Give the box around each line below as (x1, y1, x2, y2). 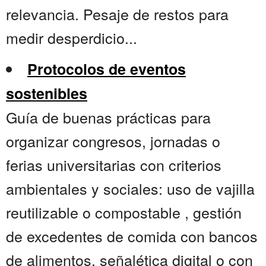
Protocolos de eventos (27, 58, 186, 80)
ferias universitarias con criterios (6, 154, 221, 176)
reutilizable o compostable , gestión (6, 201, 242, 223)
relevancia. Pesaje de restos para (6, 3, 229, 25)
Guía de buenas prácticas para (6, 106, 211, 128)
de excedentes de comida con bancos (6, 225, 258, 247)
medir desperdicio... (6, 27, 137, 49)
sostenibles (6, 83, 87, 104)
